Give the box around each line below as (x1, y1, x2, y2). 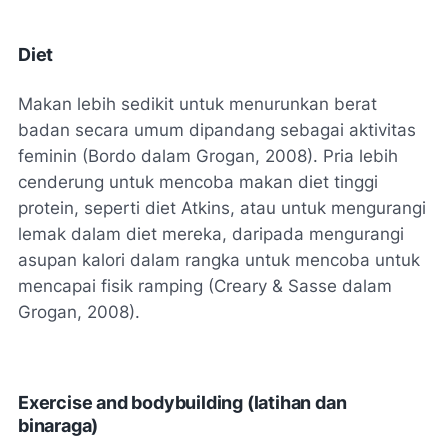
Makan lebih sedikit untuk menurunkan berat (18, 93, 377, 114)
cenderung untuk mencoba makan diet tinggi (18, 171, 378, 192)
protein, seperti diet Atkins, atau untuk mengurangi (18, 197, 426, 218)
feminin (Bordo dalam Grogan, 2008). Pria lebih (18, 145, 398, 166)
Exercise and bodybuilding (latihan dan (18, 391, 347, 413)
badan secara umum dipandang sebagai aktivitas (18, 119, 416, 140)
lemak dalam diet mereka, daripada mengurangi (18, 223, 404, 244)
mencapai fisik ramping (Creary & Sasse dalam (18, 275, 392, 296)
